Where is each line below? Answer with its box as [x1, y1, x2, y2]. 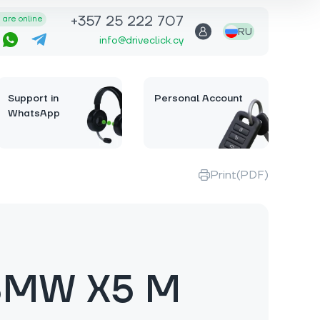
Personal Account [154, 92, 243, 105]
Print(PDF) [210, 168, 269, 182]
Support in [8, 92, 59, 105]
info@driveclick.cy [99, 34, 184, 47]
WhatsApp [8, 107, 60, 120]
